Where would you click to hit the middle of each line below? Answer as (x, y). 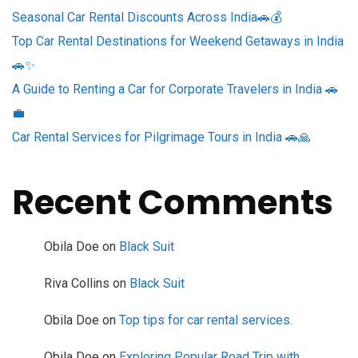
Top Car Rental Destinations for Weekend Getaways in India (178, 42)
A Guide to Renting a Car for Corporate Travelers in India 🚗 (175, 89)
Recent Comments (173, 203)
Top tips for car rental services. (206, 320)
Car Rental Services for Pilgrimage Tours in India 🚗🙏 (161, 137)
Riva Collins (77, 284)
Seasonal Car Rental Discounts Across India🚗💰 (147, 18)
